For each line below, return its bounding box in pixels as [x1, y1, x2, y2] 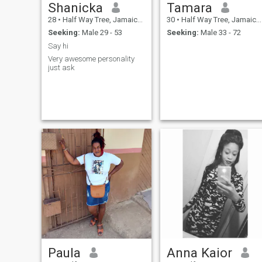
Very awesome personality [47, 54, 135, 64]
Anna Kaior [166, 244, 232, 260]
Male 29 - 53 [80, 28, 122, 37]
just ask [47, 63, 75, 73]
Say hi [47, 41, 68, 50]
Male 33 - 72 [198, 28, 241, 37]
